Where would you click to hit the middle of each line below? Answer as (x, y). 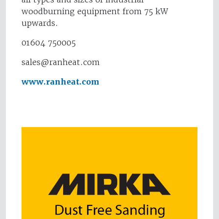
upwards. (40, 23)
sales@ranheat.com (61, 62)
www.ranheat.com (60, 82)
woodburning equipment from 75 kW (95, 11)
